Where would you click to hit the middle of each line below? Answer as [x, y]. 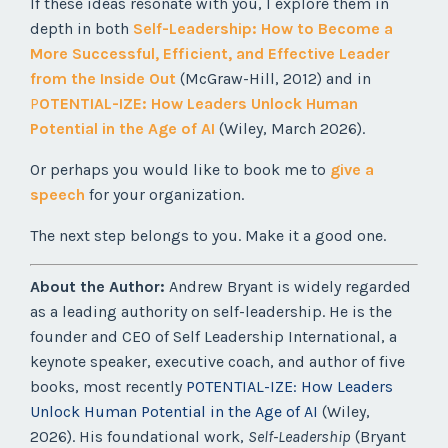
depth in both [79, 29]
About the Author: [97, 287]
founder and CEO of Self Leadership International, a [213, 337]
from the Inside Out [103, 79]
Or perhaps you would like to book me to [180, 170]
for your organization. [164, 195]
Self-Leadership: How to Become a [263, 29]
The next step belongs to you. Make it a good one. [208, 236]
